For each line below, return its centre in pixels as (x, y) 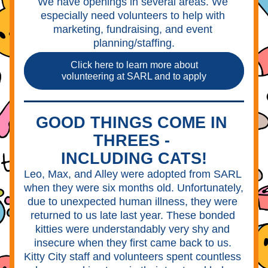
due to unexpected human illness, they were (133, 202)
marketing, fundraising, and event (133, 29)
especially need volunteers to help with (133, 16)
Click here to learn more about (134, 65)
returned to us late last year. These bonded (133, 215)
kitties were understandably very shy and (133, 229)
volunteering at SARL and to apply (134, 76)
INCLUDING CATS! (134, 159)
